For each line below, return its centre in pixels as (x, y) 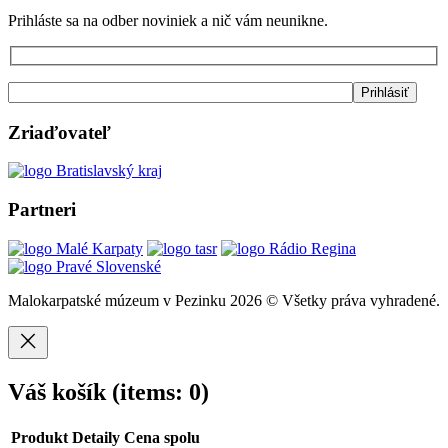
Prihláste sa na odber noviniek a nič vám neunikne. (168, 21)
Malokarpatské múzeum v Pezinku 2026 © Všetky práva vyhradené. (224, 300)
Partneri (42, 210)
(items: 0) (160, 391)
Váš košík (60, 391)
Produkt (39, 437)
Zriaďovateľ (59, 132)
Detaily (96, 437)
